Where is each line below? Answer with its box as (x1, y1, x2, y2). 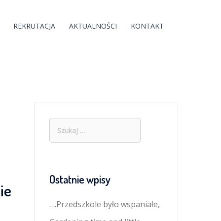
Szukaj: (48, 118, 74, 129)
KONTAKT (131, 21, 164, 31)
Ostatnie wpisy (49, 172, 110, 186)
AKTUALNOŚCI (69, 21, 117, 31)
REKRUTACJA (13, 21, 55, 31)
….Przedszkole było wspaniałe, (49, 199, 160, 210)
